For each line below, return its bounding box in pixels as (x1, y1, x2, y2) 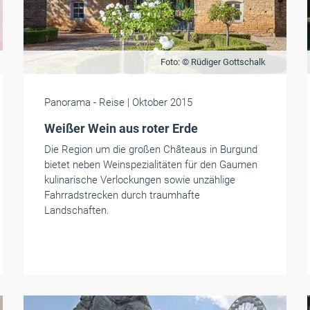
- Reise (90, 96, 127, 109)
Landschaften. (44, 204, 109, 217)
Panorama (44, 96, 91, 109)
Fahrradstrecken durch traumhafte (44, 189, 200, 201)
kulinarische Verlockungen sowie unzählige (44, 174, 235, 186)
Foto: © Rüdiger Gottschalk (160, 57, 266, 67)
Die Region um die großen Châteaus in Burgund (44, 143, 257, 156)
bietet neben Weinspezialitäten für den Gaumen (44, 158, 257, 171)
